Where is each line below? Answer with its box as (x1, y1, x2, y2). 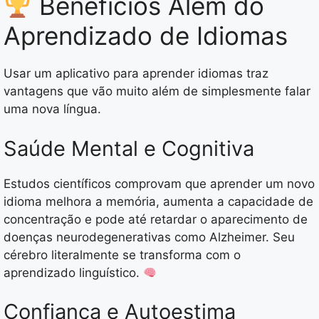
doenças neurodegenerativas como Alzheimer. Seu (4, 229, 295, 244)
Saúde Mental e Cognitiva (4, 135, 254, 161)
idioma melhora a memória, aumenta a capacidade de (4, 194, 313, 209)
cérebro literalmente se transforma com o (4, 247, 241, 262)
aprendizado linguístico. (4, 265, 143, 280)
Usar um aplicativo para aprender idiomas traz (4, 66, 268, 81)
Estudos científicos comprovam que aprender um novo (4, 176, 315, 191)
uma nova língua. (4, 102, 101, 117)
